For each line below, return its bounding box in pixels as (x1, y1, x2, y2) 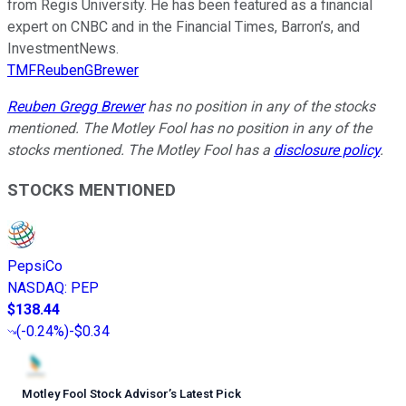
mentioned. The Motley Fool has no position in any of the (7, 119, 372, 137)
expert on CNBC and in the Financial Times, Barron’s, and (7, 17, 360, 35)
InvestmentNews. (7, 39, 119, 57)
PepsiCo (7, 257, 63, 275)
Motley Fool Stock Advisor (22, 387, 169, 401)
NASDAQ (7, 279, 64, 297)
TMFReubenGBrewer (7, 61, 139, 79)
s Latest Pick (170, 387, 241, 401)
